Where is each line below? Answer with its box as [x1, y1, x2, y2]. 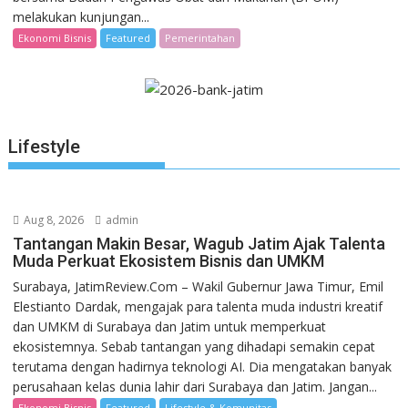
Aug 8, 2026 [21, 211, 85, 228]
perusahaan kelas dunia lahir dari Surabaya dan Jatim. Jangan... [13, 377, 378, 395]
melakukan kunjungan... [13, 8, 150, 26]
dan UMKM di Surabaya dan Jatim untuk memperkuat [13, 317, 327, 335]
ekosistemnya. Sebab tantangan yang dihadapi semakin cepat [13, 337, 376, 355]
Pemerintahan [165, 31, 236, 46]
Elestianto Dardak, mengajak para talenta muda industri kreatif [13, 297, 383, 315]
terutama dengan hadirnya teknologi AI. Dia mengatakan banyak [13, 357, 393, 375]
